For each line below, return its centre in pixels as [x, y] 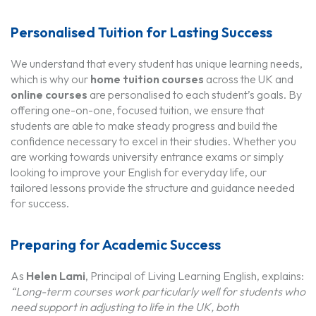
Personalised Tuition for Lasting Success [141, 32]
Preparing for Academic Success [116, 244]
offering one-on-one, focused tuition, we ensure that [138, 110]
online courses [49, 94]
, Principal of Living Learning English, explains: [195, 275]
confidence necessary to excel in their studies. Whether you [153, 141]
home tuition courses [147, 79]
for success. [40, 203]
